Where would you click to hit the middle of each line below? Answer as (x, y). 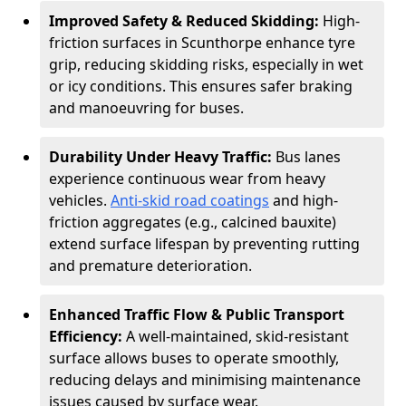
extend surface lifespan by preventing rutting (204, 244)
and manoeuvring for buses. (146, 108)
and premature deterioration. (150, 266)
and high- (304, 200)
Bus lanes (308, 157)
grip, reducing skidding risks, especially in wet (206, 64)
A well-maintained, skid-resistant (237, 336)
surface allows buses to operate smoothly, (194, 358)
